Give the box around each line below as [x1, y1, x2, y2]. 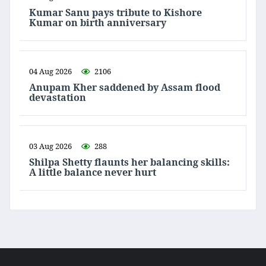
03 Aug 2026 [29, 141, 72, 152]
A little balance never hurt [29, 166, 156, 179]
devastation [29, 91, 86, 104]
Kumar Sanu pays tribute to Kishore [29, 6, 202, 20]
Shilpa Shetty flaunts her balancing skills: [29, 156, 230, 169]
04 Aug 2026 [29, 66, 72, 77]
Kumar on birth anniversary [29, 16, 166, 30]
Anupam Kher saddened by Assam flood [29, 81, 220, 94]
